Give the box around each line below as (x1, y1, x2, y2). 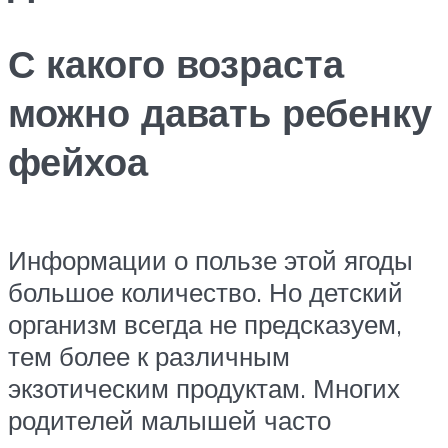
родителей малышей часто (8, 403, 331, 436)
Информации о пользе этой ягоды (8, 243, 413, 276)
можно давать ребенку (8, 88, 432, 138)
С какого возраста (8, 39, 344, 89)
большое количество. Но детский (8, 275, 403, 308)
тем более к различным (8, 339, 290, 372)
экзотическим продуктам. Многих (8, 371, 400, 404)
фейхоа (8, 137, 148, 187)
